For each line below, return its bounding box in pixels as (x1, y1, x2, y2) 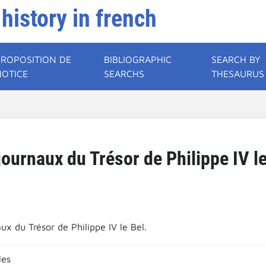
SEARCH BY (211, 54, 261, 65)
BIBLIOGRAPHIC (104, 54, 172, 65)
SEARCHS (104, 68, 145, 79)
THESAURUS (211, 68, 265, 79)
